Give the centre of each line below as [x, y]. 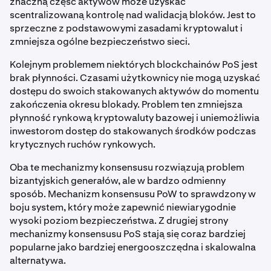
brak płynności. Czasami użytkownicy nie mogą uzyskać [135, 77]
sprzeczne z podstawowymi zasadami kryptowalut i [126, 28]
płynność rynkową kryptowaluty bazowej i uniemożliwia [135, 117]
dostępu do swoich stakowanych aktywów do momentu [134, 91]
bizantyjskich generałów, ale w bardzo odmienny [118, 180]
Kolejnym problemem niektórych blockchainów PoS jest [134, 64]
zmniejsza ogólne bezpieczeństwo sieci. [100, 41]
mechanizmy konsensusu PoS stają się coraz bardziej [128, 233]
